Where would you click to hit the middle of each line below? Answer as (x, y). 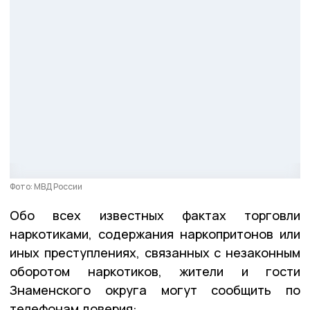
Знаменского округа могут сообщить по (155, 290)
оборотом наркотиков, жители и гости (155, 271)
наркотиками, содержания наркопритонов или (155, 234)
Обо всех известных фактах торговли (155, 215)
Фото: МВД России (46, 186)
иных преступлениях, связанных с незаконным (155, 252)
